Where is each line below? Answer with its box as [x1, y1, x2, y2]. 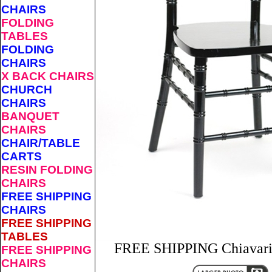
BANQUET [1, 110, 59, 123]
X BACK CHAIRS [1, 70, 94, 83]
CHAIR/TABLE [1, 137, 80, 149]
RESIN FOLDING [1, 163, 93, 176]
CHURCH [1, 83, 52, 96]
